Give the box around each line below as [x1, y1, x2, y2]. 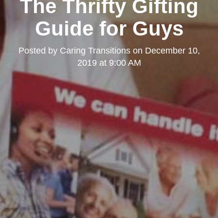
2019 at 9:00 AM [77, 57, 141, 68]
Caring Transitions [59, 45, 130, 55]
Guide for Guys [35, 17, 183, 40]
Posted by [18, 45, 60, 55]
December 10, [145, 45, 200, 55]
